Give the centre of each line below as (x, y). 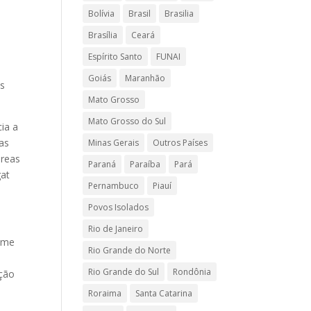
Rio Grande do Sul (124, 272)
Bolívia (102, 14)
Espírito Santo (116, 57)
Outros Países (180, 143)
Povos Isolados (119, 207)
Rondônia (192, 272)
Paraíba (145, 164)
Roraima (105, 293)
